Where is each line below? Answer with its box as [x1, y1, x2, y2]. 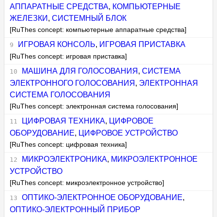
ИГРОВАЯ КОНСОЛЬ [17, 40, 95, 49]
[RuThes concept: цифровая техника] [10, 141, 127, 149]
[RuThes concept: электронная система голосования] [10, 103, 179, 110]
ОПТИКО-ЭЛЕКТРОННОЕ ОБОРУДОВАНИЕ [21, 193, 183, 202]
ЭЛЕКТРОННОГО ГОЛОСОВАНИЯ [10, 79, 136, 88]
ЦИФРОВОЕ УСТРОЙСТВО [78, 129, 178, 138]
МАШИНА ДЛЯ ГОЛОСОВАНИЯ [21, 67, 138, 76]
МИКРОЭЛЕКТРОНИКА [21, 155, 107, 164]
